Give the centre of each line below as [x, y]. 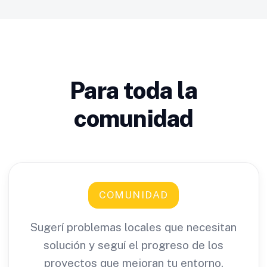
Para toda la [133, 90]
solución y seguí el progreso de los [133, 245]
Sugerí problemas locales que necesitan [133, 227]
